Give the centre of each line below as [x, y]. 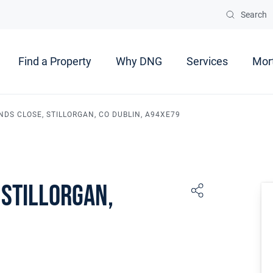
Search [254, 15]
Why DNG [139, 62]
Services [207, 62]
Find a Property [55, 62]
